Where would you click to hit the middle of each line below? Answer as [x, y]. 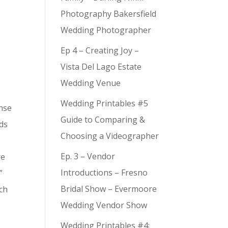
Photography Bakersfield [109, 14]
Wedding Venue [91, 83]
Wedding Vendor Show [104, 205]
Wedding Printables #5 [105, 103]
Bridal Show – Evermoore [109, 189]
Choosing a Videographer [110, 136]
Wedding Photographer [106, 30]
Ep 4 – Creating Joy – [100, 50]
